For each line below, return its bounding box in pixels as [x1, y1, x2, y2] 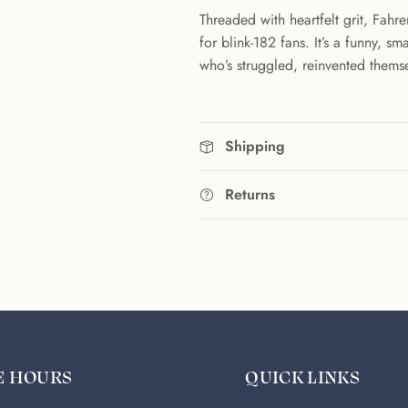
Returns [224, 184, 275, 206]
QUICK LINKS [245, 364, 360, 389]
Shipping [224, 136, 285, 158]
